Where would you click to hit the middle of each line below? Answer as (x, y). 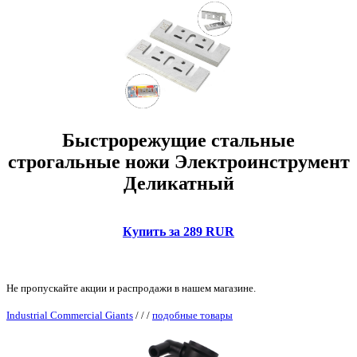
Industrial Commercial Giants (70, 316)
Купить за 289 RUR (178, 232)
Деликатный (178, 184)
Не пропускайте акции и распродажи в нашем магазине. (131, 288)
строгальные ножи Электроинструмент (178, 162)
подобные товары (192, 316)
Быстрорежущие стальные (178, 141)
